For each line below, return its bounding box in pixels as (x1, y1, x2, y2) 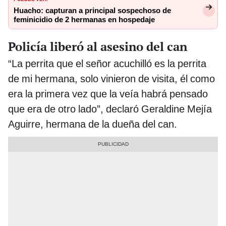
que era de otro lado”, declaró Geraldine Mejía (8, 102, 212, 115)
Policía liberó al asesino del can (8, 38, 187, 54)
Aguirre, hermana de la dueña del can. (8, 118, 177, 130)
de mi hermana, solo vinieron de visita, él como (8, 72, 215, 85)
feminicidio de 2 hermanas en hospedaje (14, 15, 155, 24)
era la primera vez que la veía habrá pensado (8, 87, 208, 100)
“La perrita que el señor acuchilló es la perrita (8, 57, 206, 70)
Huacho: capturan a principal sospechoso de (14, 6, 171, 15)
